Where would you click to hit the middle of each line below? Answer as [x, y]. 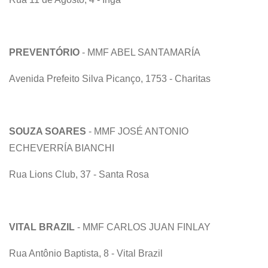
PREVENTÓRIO [45, 52]
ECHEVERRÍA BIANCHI [63, 148]
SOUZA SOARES [48, 131]
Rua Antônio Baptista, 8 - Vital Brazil [87, 253]
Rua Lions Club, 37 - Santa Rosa [80, 174]
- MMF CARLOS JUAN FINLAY [144, 227]
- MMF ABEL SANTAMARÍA [142, 52]
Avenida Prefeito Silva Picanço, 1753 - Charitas [110, 78]
